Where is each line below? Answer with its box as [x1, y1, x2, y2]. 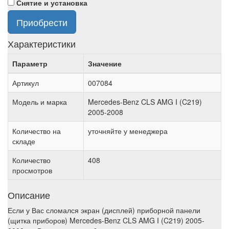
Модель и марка [12, 97, 67, 107]
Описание [8, 188, 50, 202]
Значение [88, 58, 122, 69]
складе [12, 136, 35, 147]
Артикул [12, 78, 39, 88]
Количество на [12, 126, 61, 136]
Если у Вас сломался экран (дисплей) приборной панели [8, 205, 200, 216]
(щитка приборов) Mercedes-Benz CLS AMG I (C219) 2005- [8, 215, 204, 226]
